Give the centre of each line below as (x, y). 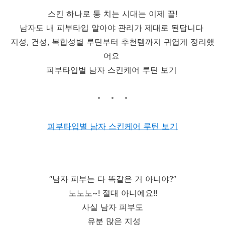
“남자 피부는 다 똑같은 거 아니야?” (113, 179)
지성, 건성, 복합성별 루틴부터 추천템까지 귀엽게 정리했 (113, 42)
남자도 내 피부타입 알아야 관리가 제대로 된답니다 (113, 28)
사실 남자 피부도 (113, 207)
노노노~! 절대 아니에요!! (113, 193)
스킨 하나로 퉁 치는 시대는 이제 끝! (113, 14)
